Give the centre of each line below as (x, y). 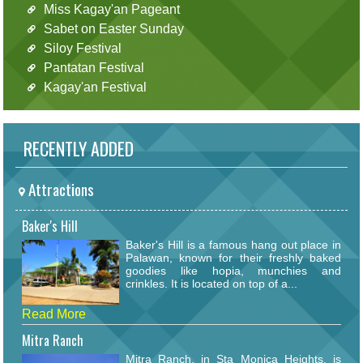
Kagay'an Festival (95, 87)
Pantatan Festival (94, 67)
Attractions (60, 189)
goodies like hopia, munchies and (233, 270)
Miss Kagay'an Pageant (111, 9)
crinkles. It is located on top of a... (211, 283)
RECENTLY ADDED (75, 148)
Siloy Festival (82, 48)
